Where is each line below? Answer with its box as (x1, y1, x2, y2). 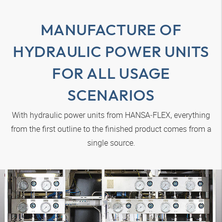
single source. (87, 137, 135, 148)
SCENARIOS (67, 85, 155, 105)
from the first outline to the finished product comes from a (10, 123, 212, 134)
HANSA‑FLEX (125, 109, 170, 120)
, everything (170, 109, 210, 120)
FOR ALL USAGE (52, 63, 170, 83)
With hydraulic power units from (12, 109, 125, 120)
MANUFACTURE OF (40, 19, 182, 39)
